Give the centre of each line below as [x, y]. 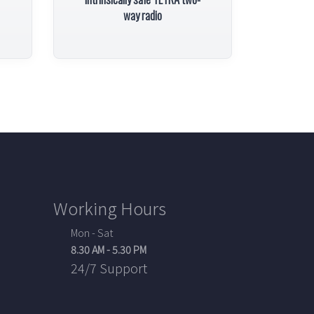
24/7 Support [109, 268]
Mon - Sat [92, 232]
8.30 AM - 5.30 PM [109, 249]
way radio [143, 15]
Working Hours [110, 208]
